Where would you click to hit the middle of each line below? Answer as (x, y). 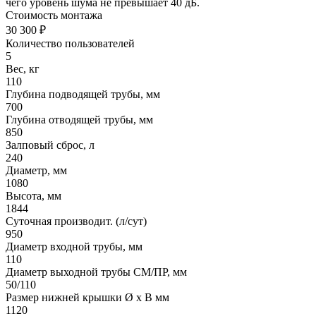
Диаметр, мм (36, 170)
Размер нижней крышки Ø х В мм (87, 297)
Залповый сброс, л (50, 145)
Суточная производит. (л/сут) (76, 221)
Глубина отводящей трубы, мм (79, 119)
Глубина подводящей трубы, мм (83, 94)
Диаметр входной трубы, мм (74, 246)
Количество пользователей (70, 43)
